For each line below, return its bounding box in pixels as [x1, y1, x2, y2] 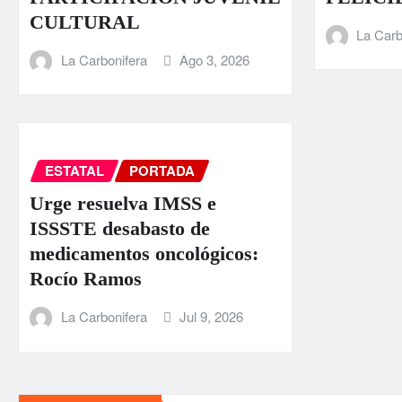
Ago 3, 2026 [179, 49, 250, 69]
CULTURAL [30, 10, 140, 33]
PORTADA [129, 161, 195, 181]
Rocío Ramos [30, 267, 142, 290]
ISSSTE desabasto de [30, 216, 210, 240]
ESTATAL [45, 161, 104, 181]
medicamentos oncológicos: [30, 241, 258, 265]
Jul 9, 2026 [179, 306, 244, 326]
